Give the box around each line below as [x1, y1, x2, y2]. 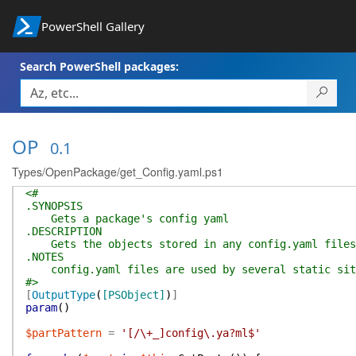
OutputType [32, 288, 95, 301]
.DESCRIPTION [25, 225, 102, 238]
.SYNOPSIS [25, 199, 83, 212]
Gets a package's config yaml [25, 212, 229, 225]
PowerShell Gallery [41, 18, 145, 34]
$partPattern [25, 327, 102, 339]
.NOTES [25, 250, 64, 263]
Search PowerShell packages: [20, 59, 179, 74]
